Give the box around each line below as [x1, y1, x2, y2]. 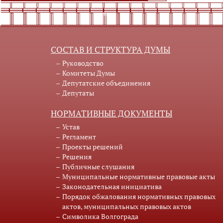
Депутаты [62, 88, 94, 98]
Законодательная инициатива [62, 182, 162, 192]
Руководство [62, 58, 104, 68]
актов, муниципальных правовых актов [62, 202, 191, 212]
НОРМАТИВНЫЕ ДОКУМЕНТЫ [51, 108, 172, 119]
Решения [62, 152, 92, 162]
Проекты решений [62, 142, 123, 152]
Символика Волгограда [62, 212, 138, 222]
